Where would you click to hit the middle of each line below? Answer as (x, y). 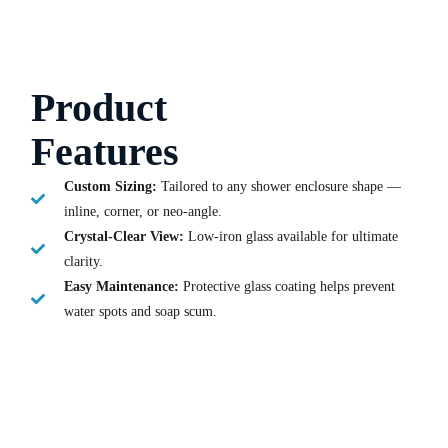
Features (105, 151)
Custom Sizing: (110, 186)
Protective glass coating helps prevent (286, 286)
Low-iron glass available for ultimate (290, 236)
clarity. (83, 261)
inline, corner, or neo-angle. (142, 211)
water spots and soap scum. (140, 311)
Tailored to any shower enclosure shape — (278, 186)
